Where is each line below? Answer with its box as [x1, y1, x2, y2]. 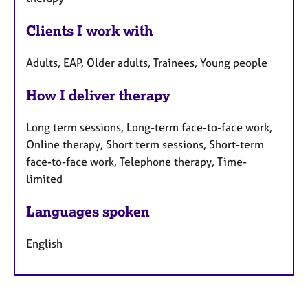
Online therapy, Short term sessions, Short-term [26, 137, 264, 151]
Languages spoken [26, 202, 150, 220]
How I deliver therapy [26, 87, 170, 104]
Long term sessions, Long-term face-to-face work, [26, 120, 272, 134]
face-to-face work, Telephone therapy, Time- [26, 154, 247, 168]
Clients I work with [26, 22, 153, 40]
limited [26, 171, 63, 186]
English [26, 236, 63, 250]
